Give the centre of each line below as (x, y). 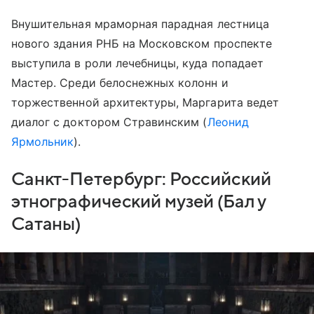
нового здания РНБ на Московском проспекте (142, 43)
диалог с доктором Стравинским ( (109, 122)
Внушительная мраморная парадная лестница (140, 23)
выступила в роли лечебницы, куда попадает (137, 63)
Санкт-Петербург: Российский (141, 179)
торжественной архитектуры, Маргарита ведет (145, 102)
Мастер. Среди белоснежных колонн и (120, 82)
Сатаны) (46, 224)
